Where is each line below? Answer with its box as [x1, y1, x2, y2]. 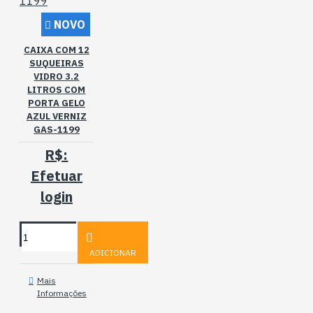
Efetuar [30, 166, 82, 185]
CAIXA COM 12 [23, 44, 89, 56]
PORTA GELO [27, 97, 85, 109]
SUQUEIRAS [29, 57, 84, 69]
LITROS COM [27, 84, 86, 96]
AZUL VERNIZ [26, 110, 87, 122]
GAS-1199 [33, 124, 80, 136]
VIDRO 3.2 [34, 71, 80, 82]
